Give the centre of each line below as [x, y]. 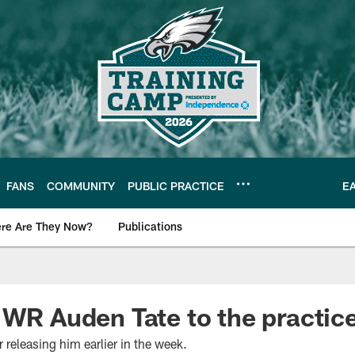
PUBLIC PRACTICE [176, 185]
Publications [150, 226]
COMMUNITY [81, 185]
